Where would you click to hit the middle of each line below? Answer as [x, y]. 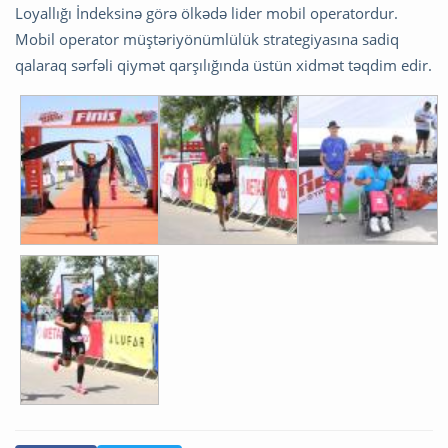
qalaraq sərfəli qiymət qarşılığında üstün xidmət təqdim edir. [223, 65]
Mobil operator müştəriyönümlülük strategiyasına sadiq [207, 39]
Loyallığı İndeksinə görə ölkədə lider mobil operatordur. [206, 13]
